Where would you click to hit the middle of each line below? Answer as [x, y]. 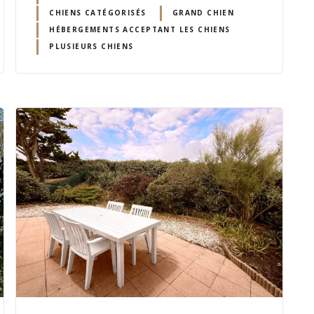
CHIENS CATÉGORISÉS [98, 13]
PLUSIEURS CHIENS [91, 47]
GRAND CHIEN [203, 13]
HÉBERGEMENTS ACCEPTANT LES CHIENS [140, 30]
